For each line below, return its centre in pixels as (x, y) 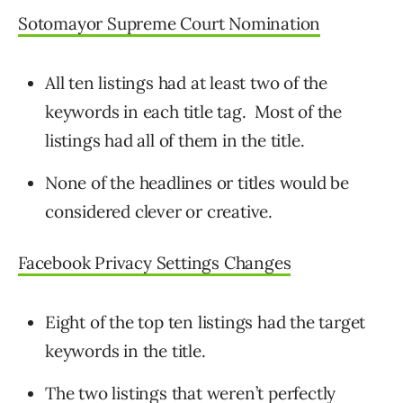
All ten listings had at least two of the (186, 83)
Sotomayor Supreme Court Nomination (170, 24)
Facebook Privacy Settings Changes (155, 263)
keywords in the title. (125, 351)
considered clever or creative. (159, 212)
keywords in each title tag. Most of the (193, 112)
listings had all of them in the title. (175, 141)
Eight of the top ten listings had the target (206, 322)
